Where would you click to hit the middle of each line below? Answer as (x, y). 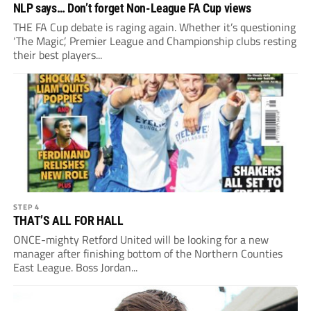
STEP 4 (26, 207)
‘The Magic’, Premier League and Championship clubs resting (154, 41)
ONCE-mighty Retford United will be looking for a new (141, 240)
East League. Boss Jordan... (75, 268)
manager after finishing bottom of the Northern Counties (148, 254)
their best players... (57, 55)
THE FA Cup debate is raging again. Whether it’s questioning (154, 27)
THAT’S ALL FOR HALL (68, 221)
